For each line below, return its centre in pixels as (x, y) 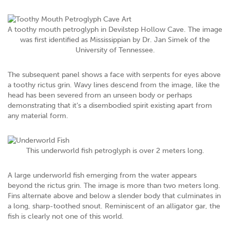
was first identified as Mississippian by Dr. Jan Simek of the (115, 40)
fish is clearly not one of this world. (66, 216)
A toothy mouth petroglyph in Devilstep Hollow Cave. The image (115, 29)
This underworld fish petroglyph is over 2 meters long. (115, 150)
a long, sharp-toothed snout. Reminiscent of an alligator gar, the (114, 206)
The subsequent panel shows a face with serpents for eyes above (114, 74)
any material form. (38, 116)
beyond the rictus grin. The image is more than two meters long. (114, 185)
